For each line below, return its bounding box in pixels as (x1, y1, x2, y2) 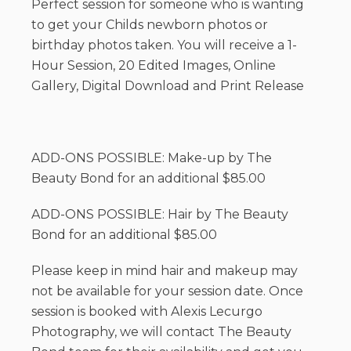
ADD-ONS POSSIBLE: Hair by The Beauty (31, 207, 288, 223)
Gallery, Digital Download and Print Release (31, 78, 304, 94)
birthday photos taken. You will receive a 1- (31, 38, 297, 53)
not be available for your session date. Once (31, 284, 303, 299)
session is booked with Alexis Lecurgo (31, 304, 262, 320)
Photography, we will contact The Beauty (31, 324, 291, 340)
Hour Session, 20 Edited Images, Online (31, 58, 276, 74)
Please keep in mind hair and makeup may (31, 263, 298, 279)
